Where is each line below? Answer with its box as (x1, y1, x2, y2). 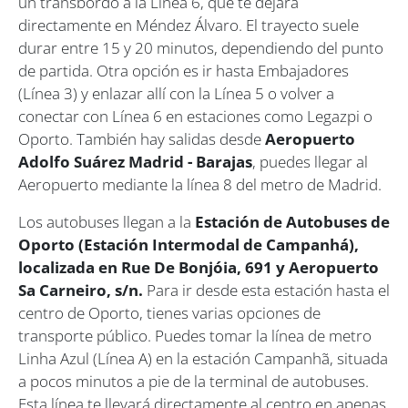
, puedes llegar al (252, 150, 368, 172)
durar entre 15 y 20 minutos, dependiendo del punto (18, 36, 383, 58)
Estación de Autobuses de (195, 210, 390, 232)
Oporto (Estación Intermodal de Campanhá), (18, 233, 359, 255)
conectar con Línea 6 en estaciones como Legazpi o (18, 105, 372, 127)
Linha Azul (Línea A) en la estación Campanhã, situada (18, 347, 388, 369)
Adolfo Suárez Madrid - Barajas (18, 150, 252, 172)
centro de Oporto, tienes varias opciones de (18, 301, 321, 323)
